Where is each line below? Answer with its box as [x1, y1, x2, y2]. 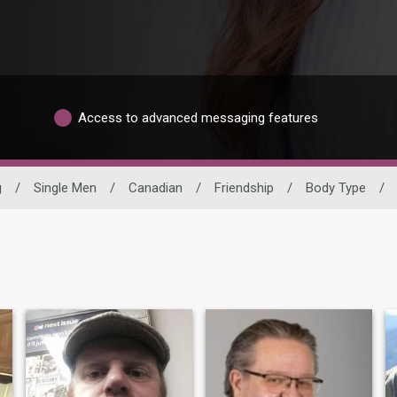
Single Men [33, 180, 97, 197]
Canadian [128, 180, 183, 197]
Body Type [305, 180, 366, 197]
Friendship [214, 180, 274, 197]
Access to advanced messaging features [78, 109, 318, 126]
